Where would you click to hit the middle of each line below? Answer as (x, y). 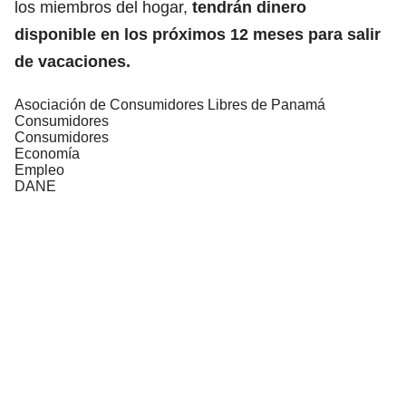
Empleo (39, 169)
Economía (47, 153)
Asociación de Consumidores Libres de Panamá (170, 104)
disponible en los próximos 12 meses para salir (198, 34)
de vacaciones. (72, 61)
